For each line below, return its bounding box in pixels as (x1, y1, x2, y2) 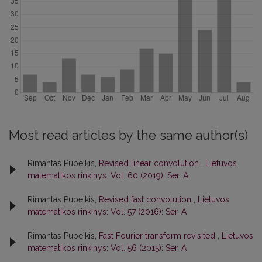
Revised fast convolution (99, 195, 194, 204)
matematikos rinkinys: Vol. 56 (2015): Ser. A (27, 243, 187, 253)
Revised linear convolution (99, 158, 201, 168)
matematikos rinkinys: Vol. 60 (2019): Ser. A (27, 171, 188, 180)
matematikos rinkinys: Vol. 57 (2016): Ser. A (27, 207, 187, 216)
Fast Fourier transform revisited (99, 231, 218, 240)
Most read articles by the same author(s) (9, 128, 248, 143)
